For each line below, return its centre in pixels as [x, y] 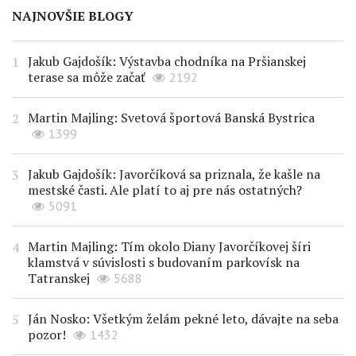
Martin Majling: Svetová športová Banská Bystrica [171, 118]
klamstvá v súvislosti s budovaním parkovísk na [164, 263]
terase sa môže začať [87, 77]
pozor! [47, 335]
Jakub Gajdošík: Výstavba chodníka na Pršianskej [167, 62]
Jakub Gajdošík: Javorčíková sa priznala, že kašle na [174, 174]
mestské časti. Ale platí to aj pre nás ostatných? [165, 190]
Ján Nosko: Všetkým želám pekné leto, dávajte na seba [183, 319]
